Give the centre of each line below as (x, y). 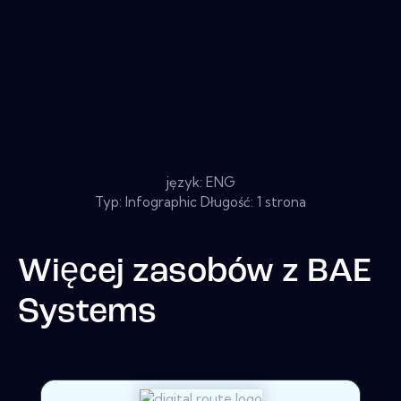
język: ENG (200, 182)
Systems (87, 312)
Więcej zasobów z (162, 272)
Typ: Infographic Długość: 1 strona (200, 201)
